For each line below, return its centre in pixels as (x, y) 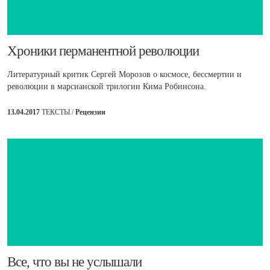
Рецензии (90, 112)
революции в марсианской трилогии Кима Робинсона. (107, 87)
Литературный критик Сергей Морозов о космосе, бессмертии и (124, 75)
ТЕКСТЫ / (58, 112)
